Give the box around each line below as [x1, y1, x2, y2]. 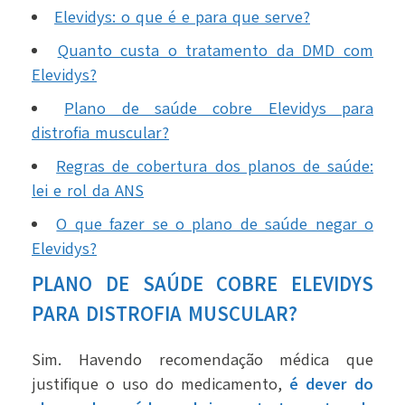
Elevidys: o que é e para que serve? [54, 5, 310, 28]
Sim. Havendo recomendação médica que [32, 348, 373, 371]
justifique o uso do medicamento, [32, 372, 289, 395]
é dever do [289, 372, 373, 395]
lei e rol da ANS [32, 179, 144, 202]
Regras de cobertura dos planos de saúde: [56, 155, 374, 177]
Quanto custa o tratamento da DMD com [57, 39, 374, 61]
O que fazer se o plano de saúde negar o [56, 212, 374, 235]
